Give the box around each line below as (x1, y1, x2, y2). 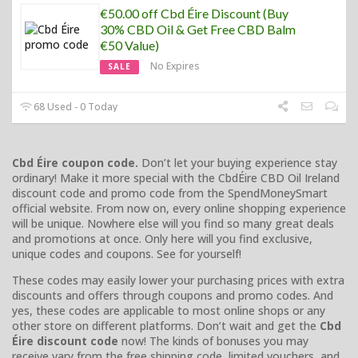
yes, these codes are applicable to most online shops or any (12, 302, 325, 318)
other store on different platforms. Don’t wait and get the (12, 317, 320, 333)
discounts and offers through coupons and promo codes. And (12, 287, 333, 303)
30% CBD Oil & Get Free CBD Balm (100, 21, 296, 37)
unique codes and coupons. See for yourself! (12, 245, 241, 261)
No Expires (150, 58, 200, 73)
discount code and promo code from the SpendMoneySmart (12, 185, 328, 201)
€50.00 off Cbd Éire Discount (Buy (100, 5, 288, 21)
